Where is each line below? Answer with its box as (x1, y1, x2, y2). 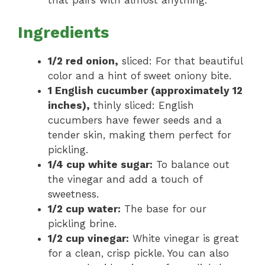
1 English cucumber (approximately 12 (48, 84, 243, 96)
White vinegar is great (129, 232, 239, 244)
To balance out (153, 158, 230, 170)
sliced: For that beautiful (118, 54, 243, 67)
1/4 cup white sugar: (48, 158, 153, 170)
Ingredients (18, 22, 109, 42)
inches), (48, 99, 90, 111)
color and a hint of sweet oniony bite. (48, 69, 231, 82)
